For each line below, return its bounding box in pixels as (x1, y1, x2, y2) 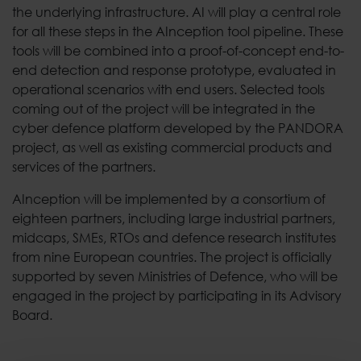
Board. (12, 306, 52, 323)
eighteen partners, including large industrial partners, (12, 210, 335, 226)
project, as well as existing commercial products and (12, 139, 332, 156)
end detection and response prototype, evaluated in (12, 61, 336, 78)
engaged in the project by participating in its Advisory (12, 287, 342, 304)
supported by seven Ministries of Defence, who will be (12, 268, 338, 284)
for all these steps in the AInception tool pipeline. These (12, 23, 343, 39)
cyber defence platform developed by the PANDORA (12, 119, 343, 136)
